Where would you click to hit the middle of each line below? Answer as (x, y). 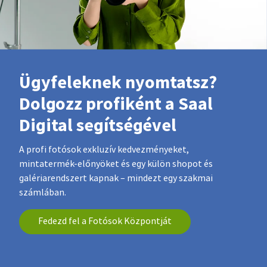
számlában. (43, 193)
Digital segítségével (98, 125)
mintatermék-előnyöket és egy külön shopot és (116, 164)
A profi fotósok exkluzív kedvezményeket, (104, 150)
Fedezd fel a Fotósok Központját (105, 221)
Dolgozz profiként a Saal (116, 104)
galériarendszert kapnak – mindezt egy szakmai (116, 178)
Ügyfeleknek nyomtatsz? (118, 83)
